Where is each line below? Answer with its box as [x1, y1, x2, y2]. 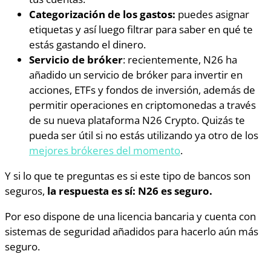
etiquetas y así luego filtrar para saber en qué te [29, 21, 253, 36]
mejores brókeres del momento [29, 142, 180, 157]
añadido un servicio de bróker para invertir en [29, 67, 243, 82]
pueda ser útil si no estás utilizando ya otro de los [29, 127, 258, 142]
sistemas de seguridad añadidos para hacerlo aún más [5, 224, 258, 239]
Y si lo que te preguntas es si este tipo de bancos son [5, 168, 250, 183]
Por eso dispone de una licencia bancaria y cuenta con [5, 209, 256, 224]
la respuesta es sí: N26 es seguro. [47, 183, 212, 198]
